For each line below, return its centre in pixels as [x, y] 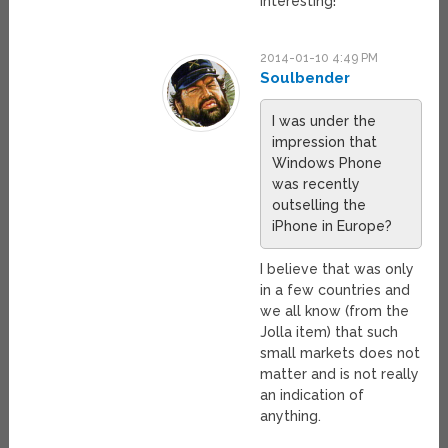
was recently [316, 183]
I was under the [324, 120]
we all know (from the [335, 310]
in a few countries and [335, 289]
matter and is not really [340, 373]
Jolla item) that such [329, 331]
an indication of [312, 394]
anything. [291, 415]
